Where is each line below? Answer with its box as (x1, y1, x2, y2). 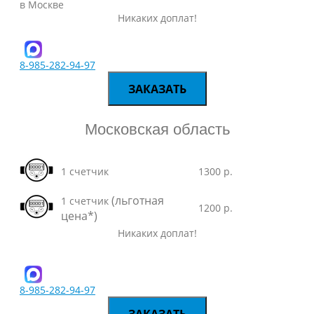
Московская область (84, 121, 230, 138)
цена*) (61, 208, 97, 224)
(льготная (111, 193, 164, 208)
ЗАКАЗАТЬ (128, 81, 186, 97)
